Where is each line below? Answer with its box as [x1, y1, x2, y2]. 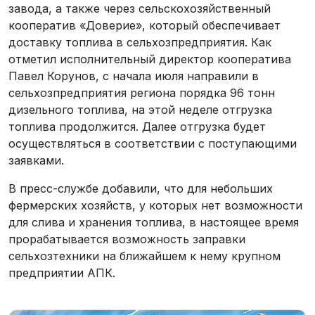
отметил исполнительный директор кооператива [8, 51, 291, 66]
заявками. [8, 153, 64, 167]
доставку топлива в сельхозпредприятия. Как [8, 34, 271, 49]
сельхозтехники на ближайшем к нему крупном [8, 248, 281, 263]
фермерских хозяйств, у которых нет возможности [8, 198, 302, 212]
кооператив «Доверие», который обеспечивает [8, 18, 281, 32]
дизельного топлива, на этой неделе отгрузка [8, 102, 272, 117]
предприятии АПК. [8, 265, 115, 280]
